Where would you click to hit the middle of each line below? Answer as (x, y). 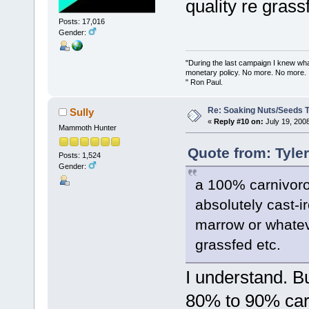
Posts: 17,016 (81, 22)
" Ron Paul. (204, 82)
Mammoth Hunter (87, 128)
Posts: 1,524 (79, 156)
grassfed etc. (238, 245)
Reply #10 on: (238, 122)
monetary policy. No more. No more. (246, 73)
